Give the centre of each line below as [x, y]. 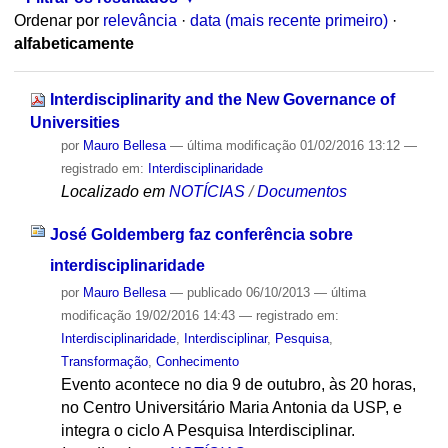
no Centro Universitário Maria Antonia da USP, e [231, 407]
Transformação [104, 361]
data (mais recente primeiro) [288, 21]
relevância [139, 21]
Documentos [301, 191]
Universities [74, 122]
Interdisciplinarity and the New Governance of [222, 99]
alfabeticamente [73, 44]
